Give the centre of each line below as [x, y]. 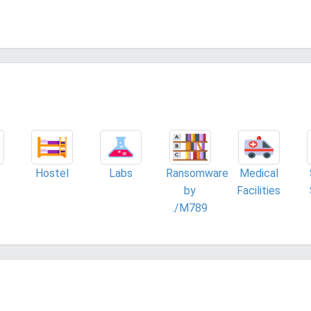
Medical [259, 173]
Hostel [52, 173]
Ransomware [197, 173]
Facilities [259, 191]
